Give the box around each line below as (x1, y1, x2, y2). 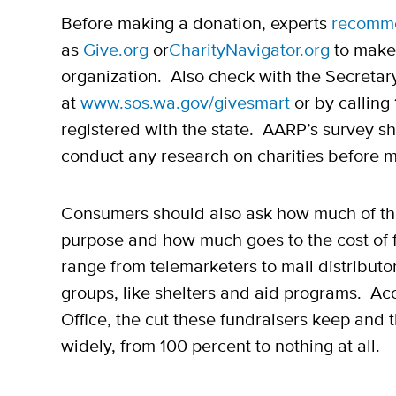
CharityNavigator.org (169, 39, 330, 62)
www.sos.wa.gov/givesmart (80, 92, 290, 115)
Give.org (83, 39, 148, 62)
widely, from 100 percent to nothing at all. (61, 335, 380, 358)
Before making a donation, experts (61, 12, 331, 35)
